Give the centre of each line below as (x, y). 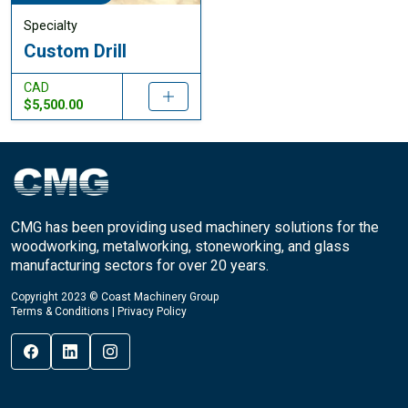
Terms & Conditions (60, 312)
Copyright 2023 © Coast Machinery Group (115, 297)
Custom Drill (75, 51)
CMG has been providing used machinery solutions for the (195, 228)
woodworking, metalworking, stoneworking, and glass (180, 247)
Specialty (50, 26)
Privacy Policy (152, 312)
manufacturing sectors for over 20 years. (140, 266)
